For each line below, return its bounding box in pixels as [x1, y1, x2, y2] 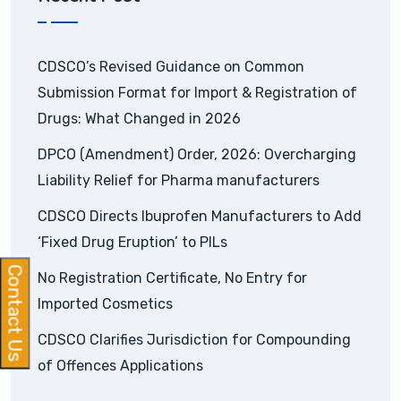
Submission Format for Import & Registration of [38, 84, 357, 102]
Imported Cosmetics [38, 295, 173, 313]
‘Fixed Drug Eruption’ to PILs [38, 234, 227, 252]
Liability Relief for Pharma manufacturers [38, 172, 320, 190]
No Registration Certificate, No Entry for [38, 269, 307, 287]
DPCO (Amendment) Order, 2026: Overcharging [38, 146, 356, 164]
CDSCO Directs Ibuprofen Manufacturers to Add [38, 208, 362, 226]
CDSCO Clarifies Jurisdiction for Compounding [38, 331, 351, 349]
